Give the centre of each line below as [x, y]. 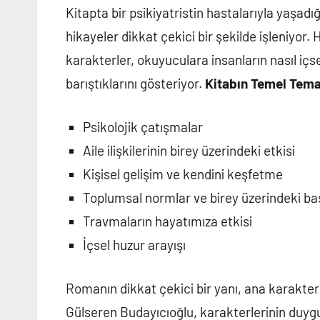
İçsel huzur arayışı [134, 245]
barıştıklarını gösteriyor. [135, 84]
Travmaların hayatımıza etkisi [167, 221]
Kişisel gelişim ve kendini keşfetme [183, 174]
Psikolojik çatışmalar [143, 127]
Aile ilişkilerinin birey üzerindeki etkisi [189, 151]
